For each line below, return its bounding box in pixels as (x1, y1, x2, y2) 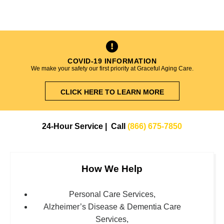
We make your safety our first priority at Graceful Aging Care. (30, 65, 193, 72)
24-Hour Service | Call (42, 121, 125, 130)
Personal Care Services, (68, 190, 155, 199)
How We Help (81, 163, 142, 174)
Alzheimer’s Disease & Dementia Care (43, 202, 181, 211)
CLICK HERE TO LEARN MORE (60, 88, 164, 96)
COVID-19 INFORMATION (67, 57, 156, 65)
